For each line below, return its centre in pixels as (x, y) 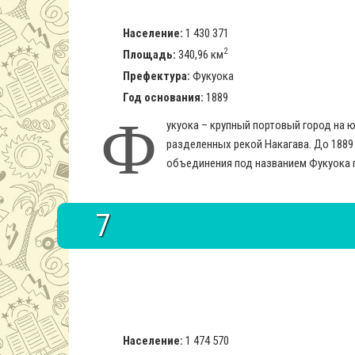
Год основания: (163, 97)
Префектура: (157, 76)
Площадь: (149, 55)
